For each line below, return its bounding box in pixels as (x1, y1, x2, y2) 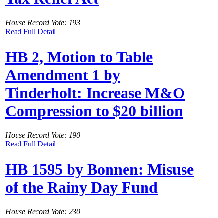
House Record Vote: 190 (5, 130, 80, 139)
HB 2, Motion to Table (5, 48, 153, 66)
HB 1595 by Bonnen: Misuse (5, 161, 194, 179)
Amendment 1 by (5, 66, 120, 84)
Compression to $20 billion (5, 102, 183, 120)
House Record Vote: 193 (5, 18, 80, 27)
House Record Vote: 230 (5, 207, 80, 216)
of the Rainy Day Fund (5, 179, 158, 197)
